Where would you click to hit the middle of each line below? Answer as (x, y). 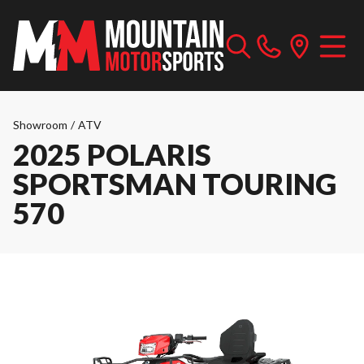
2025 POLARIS (112, 154)
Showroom (40, 125)
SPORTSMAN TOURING (175, 184)
